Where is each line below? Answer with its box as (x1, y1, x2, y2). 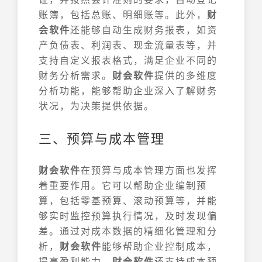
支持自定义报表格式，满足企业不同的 (39, 53, 218, 67)
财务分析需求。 (39, 68, 112, 82)
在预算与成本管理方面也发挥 (81, 163, 218, 177)
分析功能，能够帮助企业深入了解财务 (39, 84, 218, 97)
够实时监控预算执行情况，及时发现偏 (39, 209, 218, 222)
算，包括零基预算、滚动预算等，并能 (39, 194, 218, 207)
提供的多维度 (154, 68, 218, 82)
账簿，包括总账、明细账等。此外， (39, 8, 207, 21)
